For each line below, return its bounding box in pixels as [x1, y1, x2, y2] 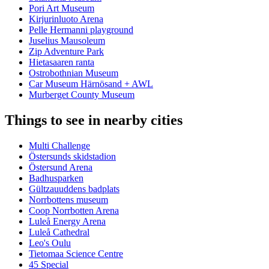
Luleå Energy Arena [29, 216, 106, 227]
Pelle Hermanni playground [29, 25, 133, 35]
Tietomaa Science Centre [29, 249, 123, 259]
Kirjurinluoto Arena [29, 14, 103, 25]
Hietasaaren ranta [29, 57, 94, 68]
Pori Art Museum [29, 3, 94, 14]
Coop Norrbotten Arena [29, 205, 119, 216]
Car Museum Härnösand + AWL [29, 79, 153, 89]
